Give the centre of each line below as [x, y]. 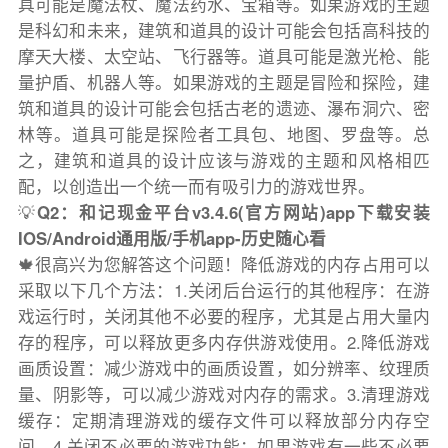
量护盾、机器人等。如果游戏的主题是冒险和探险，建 [224, 82]
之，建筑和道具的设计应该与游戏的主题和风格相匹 [224, 160]
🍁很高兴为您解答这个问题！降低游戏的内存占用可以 [224, 264]
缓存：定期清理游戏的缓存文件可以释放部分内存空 [224, 420]
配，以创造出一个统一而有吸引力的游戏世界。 [196, 186]
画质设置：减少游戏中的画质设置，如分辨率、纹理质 [224, 368]
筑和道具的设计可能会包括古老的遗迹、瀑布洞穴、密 [224, 108]
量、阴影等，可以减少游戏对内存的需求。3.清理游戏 [224, 394]
